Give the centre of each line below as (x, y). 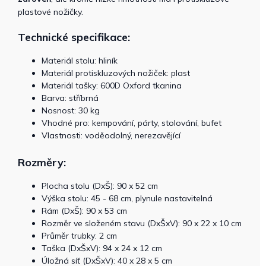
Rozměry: (42, 162)
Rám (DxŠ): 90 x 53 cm (84, 210)
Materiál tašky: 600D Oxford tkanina (112, 85)
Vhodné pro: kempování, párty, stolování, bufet (132, 123)
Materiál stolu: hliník (80, 60)
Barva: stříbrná (70, 98)
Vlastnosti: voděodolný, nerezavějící (111, 135)
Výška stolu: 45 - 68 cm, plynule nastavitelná (127, 198)
